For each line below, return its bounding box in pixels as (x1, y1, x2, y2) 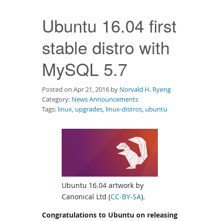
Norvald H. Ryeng (119, 85, 171, 94)
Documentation (7, 15, 61, 26)
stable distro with (42, 35, 170, 59)
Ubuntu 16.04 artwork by (62, 180, 144, 190)
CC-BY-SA (110, 191, 141, 201)
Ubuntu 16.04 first (42, 13, 177, 37)
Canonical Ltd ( (62, 191, 110, 201)
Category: (42, 95, 72, 104)
